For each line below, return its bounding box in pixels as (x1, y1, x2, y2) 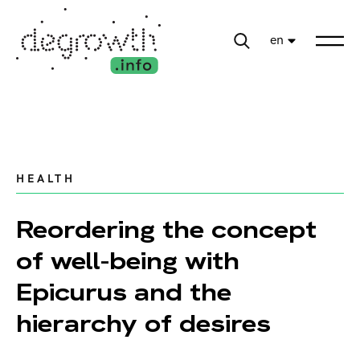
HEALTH (16, 172, 75, 186)
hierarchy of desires (16, 308, 271, 340)
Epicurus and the (16, 276, 231, 309)
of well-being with (16, 245, 239, 277)
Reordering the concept (16, 214, 317, 246)
